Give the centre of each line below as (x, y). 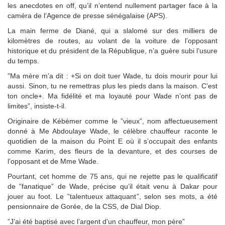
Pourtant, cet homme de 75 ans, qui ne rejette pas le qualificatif (113, 176)
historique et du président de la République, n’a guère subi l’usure (113, 50)
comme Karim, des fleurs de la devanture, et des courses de (113, 151)
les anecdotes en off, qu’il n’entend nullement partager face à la (113, 5)
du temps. (23, 61)
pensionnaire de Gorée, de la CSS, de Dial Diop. (84, 206)
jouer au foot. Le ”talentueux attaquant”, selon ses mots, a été (113, 196)
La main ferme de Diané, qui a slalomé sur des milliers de (113, 30)
